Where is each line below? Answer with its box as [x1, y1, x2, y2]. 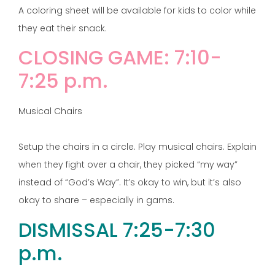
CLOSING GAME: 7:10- [18, 44, 222, 72]
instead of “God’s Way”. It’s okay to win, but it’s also [18, 176, 241, 189]
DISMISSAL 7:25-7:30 [18, 215, 215, 244]
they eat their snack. [18, 21, 107, 34]
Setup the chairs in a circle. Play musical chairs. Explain [18, 141, 257, 153]
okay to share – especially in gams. [18, 194, 174, 207]
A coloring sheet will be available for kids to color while [18, 4, 256, 17]
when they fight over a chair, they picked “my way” [18, 158, 238, 171]
